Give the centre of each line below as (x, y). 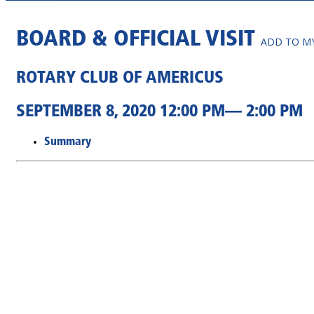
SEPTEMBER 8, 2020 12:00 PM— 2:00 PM (159, 112)
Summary (68, 142)
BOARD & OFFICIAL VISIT (138, 40)
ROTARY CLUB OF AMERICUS (120, 78)
